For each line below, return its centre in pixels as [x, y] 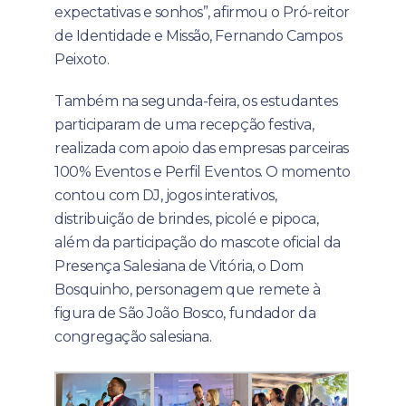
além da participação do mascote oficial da [198, 242]
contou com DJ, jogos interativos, [166, 195]
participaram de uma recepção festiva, [184, 124]
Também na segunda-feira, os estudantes [196, 101]
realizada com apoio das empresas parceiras [202, 148]
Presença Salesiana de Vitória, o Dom [179, 266]
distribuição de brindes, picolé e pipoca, [187, 218]
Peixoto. [82, 59]
